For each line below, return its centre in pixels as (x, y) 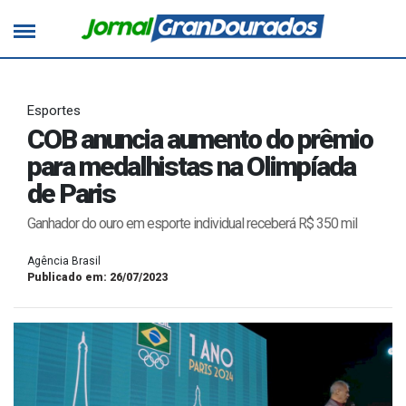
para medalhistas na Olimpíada (191, 167)
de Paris (71, 194)
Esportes (54, 111)
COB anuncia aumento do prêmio (200, 140)
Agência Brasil (64, 261)
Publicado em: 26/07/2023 (97, 278)
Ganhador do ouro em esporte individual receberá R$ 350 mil (192, 224)
